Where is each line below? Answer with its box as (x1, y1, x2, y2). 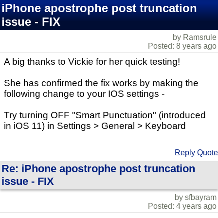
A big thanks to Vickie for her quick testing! (4, 56, 180, 67)
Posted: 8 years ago (148, 42, 217, 50)
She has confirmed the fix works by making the (4, 78, 199, 88)
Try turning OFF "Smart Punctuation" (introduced (4, 110, 206, 120)
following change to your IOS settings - (4, 89, 164, 99)
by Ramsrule (173, 33, 217, 41)
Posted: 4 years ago (148, 202, 217, 210)
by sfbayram (175, 193, 217, 201)
